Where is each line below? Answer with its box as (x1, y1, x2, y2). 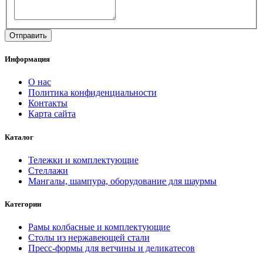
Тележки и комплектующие (28, 154, 139, 165)
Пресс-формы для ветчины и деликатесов (28, 243, 195, 254)
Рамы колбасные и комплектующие (28, 222, 170, 232)
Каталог (5, 132, 33, 141)
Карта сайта (28, 109, 76, 119)
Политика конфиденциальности (28, 87, 157, 98)
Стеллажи (28, 165, 68, 176)
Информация (5, 55, 50, 64)
